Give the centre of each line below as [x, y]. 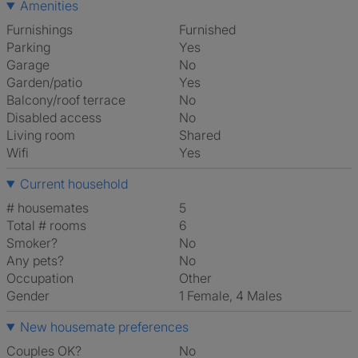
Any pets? [35, 261]
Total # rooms [46, 225]
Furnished [211, 30]
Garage [28, 65]
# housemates [48, 208]
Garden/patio [44, 82]
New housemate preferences [104, 327]
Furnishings [40, 30]
